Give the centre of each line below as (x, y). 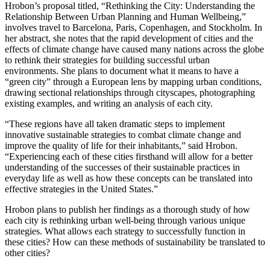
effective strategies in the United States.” (81, 189)
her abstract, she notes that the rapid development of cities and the (129, 38)
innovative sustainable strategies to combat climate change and (123, 134)
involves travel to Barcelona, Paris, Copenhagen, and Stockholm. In (133, 27)
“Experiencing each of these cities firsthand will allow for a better (129, 156)
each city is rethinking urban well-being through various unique (125, 220)
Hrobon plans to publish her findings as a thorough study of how (127, 209)
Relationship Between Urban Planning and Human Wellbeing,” (125, 16)
